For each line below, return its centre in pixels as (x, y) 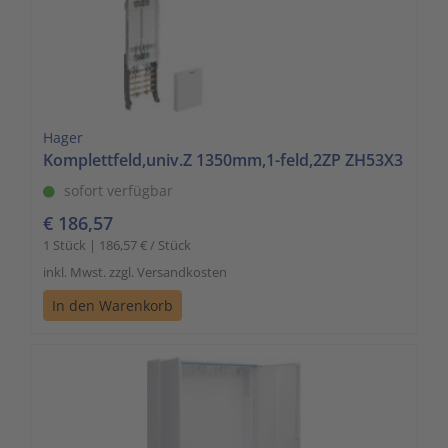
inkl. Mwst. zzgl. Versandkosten (135, 271)
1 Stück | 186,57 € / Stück (117, 244)
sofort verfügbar (118, 190)
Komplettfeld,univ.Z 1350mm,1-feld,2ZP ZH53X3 (223, 159)
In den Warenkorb (112, 305)
